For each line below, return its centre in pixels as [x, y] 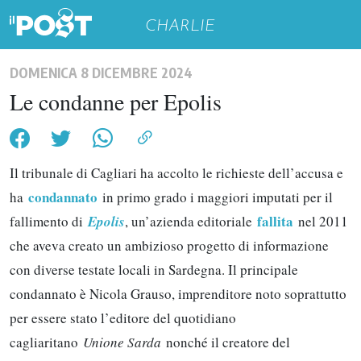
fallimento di [49, 221]
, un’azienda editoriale [191, 221]
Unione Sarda [124, 342]
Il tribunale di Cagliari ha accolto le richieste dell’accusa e [176, 173]
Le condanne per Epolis [116, 102]
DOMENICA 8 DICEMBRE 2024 [101, 73]
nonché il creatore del [228, 342]
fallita [278, 221]
